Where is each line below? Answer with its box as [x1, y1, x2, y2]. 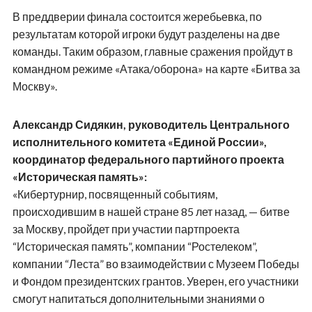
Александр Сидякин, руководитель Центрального [12, 117, 290, 131]
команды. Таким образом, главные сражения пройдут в [12, 44, 293, 58]
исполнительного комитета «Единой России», [12, 134, 267, 148]
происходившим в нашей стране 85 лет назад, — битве [12, 204, 290, 218]
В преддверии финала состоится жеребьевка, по [12, 9, 262, 23]
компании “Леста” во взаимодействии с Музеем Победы [12, 256, 299, 270]
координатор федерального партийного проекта [12, 152, 284, 166]
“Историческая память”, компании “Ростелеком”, [12, 239, 257, 253]
